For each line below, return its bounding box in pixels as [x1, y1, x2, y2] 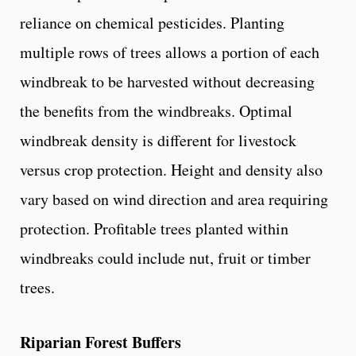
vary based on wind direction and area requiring [20, 188, 328, 210]
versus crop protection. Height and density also [20, 158, 323, 180]
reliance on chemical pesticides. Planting [20, 11, 284, 33]
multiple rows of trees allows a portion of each [20, 41, 319, 63]
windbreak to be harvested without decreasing [20, 70, 315, 92]
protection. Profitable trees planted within [20, 217, 288, 239]
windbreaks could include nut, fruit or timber [20, 246, 311, 269]
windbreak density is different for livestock [20, 129, 296, 151]
